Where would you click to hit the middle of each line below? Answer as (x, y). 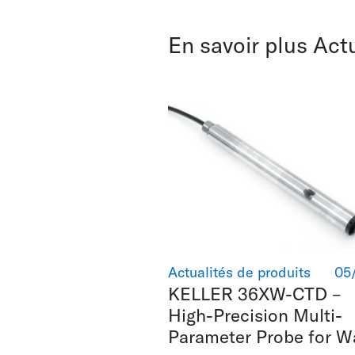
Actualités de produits (239, 273)
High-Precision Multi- (255, 315)
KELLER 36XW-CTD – (255, 294)
